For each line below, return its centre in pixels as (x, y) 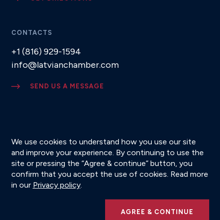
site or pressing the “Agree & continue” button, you (102, 163)
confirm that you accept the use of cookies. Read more (110, 174)
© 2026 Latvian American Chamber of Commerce (98, 179)
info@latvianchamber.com (65, 65)
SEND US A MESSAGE (67, 86)
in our (22, 185)
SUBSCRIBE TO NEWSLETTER (79, 129)
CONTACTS (31, 33)
